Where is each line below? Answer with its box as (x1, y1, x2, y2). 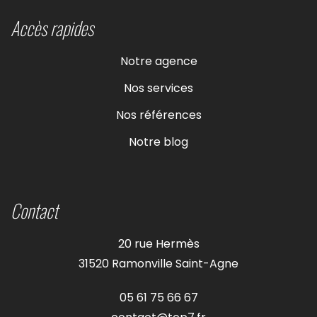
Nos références (115, 107, 202, 124)
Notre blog (129, 134, 188, 151)
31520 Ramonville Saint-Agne (79, 255, 238, 272)
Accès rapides (11, 14, 93, 42)
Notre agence (120, 53, 197, 70)
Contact (11, 197, 58, 225)
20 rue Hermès (117, 236, 200, 253)
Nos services (124, 80, 193, 97)
